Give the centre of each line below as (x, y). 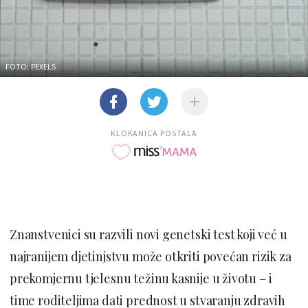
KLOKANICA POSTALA (154, 133)
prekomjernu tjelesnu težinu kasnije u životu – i (141, 278)
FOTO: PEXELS (31, 66)
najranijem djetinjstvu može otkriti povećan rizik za (151, 256)
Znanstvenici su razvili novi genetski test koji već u (148, 234)
